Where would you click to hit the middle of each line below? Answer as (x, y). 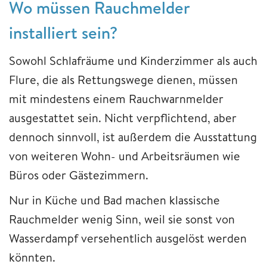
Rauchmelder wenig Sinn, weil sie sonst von (122, 219)
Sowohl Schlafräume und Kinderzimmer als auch (133, 60)
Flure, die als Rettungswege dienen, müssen (123, 79)
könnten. (32, 257)
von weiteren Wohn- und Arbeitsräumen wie (125, 156)
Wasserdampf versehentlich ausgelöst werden (128, 238)
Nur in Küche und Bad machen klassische (114, 200)
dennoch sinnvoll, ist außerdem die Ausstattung (133, 136)
